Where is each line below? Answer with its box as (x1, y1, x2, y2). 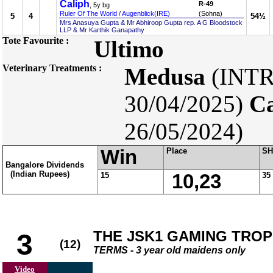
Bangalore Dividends (5, 160, 84, 169)
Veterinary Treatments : (2, 63, 102, 73)
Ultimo (94, 36, 164, 62)
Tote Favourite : (2, 35, 69, 46)
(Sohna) (199, 10, 222, 17)
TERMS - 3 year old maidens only (93, 245, 246, 255)
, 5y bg (90, 1, 110, 9)
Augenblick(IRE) (122, 10, 170, 17)
